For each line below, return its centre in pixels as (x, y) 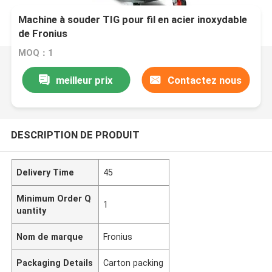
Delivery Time (46, 172)
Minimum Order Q (54, 198)
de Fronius (43, 34)
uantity (32, 210)
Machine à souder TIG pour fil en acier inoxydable (133, 20)
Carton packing (134, 263)
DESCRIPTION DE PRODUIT (75, 134)
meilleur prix (85, 80)
